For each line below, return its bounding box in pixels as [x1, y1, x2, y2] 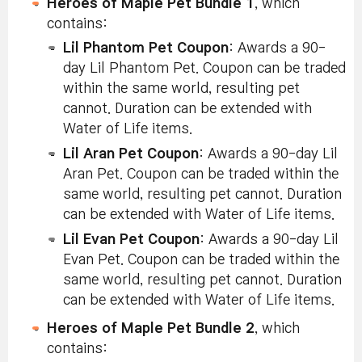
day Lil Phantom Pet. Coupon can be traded [63, 61, 346, 75]
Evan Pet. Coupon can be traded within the [63, 252, 339, 267]
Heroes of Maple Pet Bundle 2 [47, 321, 255, 335]
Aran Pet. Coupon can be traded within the [63, 166, 339, 181]
